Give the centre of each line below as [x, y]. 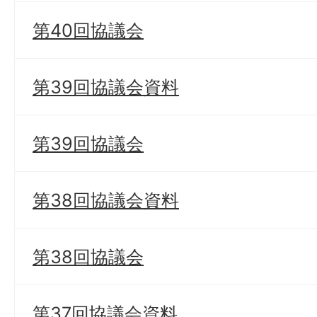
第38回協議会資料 [106, 200]
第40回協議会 [88, 30]
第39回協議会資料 [106, 87]
